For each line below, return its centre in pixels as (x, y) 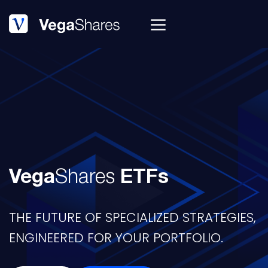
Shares (88, 179)
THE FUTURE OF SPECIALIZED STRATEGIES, (133, 217)
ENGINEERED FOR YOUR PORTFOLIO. (116, 238)
